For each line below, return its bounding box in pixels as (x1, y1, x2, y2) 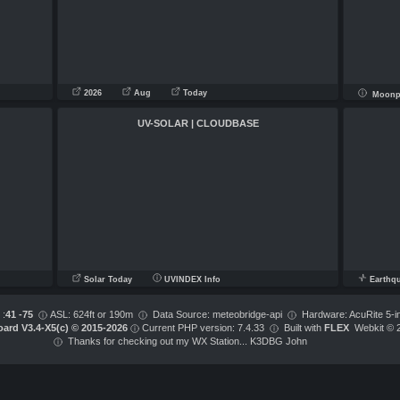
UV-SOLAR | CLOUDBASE (137, 118, 259, 129)
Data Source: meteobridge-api (147, 309, 287, 320)
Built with (278, 322, 321, 333)
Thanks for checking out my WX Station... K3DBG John (62, 336, 307, 346)
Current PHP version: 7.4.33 (138, 322, 270, 333)
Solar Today (81, 275, 132, 284)
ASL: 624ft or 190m (47, 309, 138, 320)
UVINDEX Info (162, 275, 221, 284)
